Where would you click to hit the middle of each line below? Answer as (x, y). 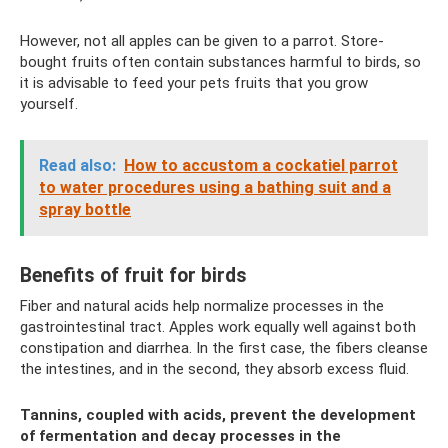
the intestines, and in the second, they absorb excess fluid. (214, 368)
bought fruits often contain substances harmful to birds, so (220, 61)
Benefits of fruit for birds (133, 275)
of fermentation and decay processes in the (180, 435)
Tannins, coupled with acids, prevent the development (218, 414)
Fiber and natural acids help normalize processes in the (202, 305)
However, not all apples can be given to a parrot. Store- (202, 40)
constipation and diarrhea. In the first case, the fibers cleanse (224, 347)
